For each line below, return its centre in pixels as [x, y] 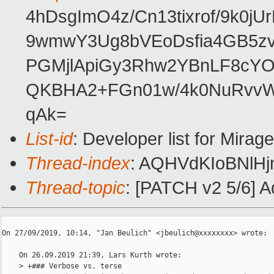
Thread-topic [76, 188]
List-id [49, 139]
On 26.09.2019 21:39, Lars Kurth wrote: [92, 255]
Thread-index [78, 163]
